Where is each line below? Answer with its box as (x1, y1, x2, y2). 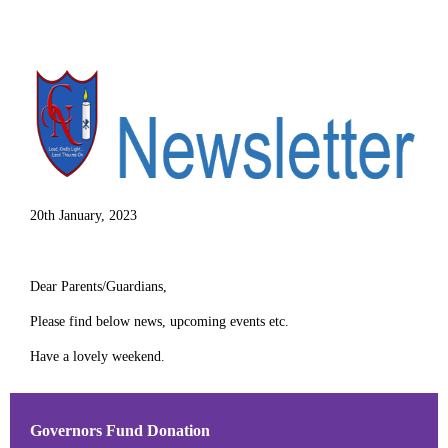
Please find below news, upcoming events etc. (30, 314, 289, 329)
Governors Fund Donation (30, 421, 210, 441)
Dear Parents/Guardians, (30, 279, 167, 294)
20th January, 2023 (30, 208, 137, 223)
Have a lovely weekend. (30, 349, 165, 364)
